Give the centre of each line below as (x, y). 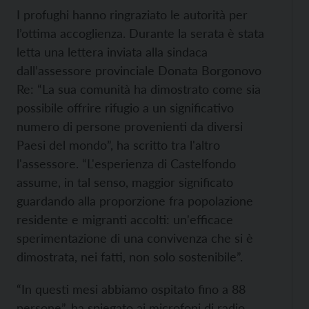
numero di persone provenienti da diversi (130, 126)
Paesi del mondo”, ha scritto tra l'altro (118, 144)
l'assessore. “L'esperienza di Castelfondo (126, 163)
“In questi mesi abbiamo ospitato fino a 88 (131, 289)
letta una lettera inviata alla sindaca (112, 51)
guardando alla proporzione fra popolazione (135, 200)
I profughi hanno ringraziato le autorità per (132, 14)
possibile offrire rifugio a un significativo (125, 107)
